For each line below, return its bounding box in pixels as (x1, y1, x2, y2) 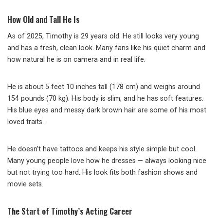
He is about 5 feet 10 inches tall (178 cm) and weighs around (7, 83, 200, 91)
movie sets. (7, 180, 43, 189)
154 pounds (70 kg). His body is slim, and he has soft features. (7, 94, 203, 103)
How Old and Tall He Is (7, 13, 80, 26)
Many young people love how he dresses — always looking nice (7, 157, 206, 165)
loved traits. (7, 118, 44, 127)
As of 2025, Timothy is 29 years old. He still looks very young (7, 32, 199, 41)
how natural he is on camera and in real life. (7, 55, 145, 64)
